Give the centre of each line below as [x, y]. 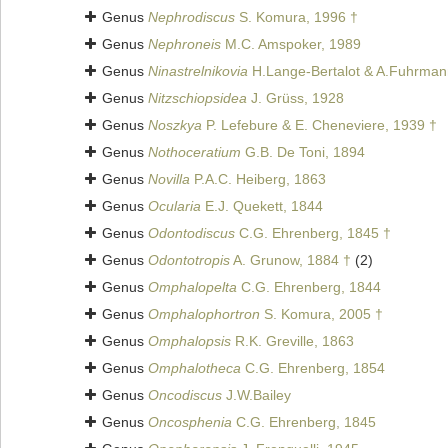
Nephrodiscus [191, 17]
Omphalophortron [204, 314]
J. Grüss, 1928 [295, 98]
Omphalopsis [189, 341]
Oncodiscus [185, 395]
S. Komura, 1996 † [296, 17]
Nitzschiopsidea [197, 98]
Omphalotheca [194, 368]
